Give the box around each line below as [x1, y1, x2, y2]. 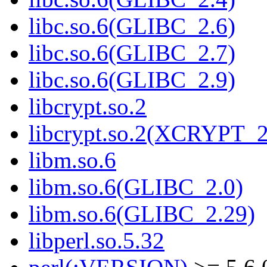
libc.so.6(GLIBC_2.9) [29, 67, 235, 93]
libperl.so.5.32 [29, 228, 164, 254]
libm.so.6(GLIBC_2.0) [29, 174, 243, 200]
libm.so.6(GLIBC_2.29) [29, 201, 255, 227]
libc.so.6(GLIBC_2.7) [29, 40, 235, 66]
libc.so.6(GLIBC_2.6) [29, 13, 235, 39]
